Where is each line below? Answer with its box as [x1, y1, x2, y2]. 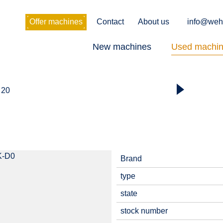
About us [138, 17, 169, 26]
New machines [93, 42, 151, 52]
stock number [120, 207, 168, 215]
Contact [97, 17, 124, 26]
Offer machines [29, 17, 83, 26]
